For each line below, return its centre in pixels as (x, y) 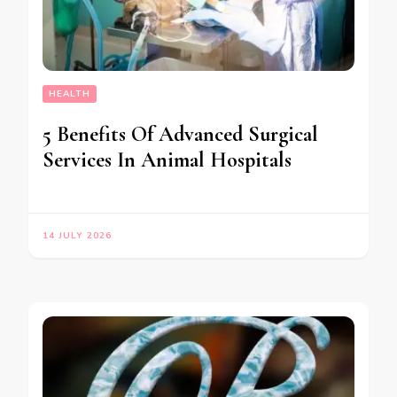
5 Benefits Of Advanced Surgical (180, 134)
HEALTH (70, 93)
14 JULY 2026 (77, 235)
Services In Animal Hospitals (167, 160)
